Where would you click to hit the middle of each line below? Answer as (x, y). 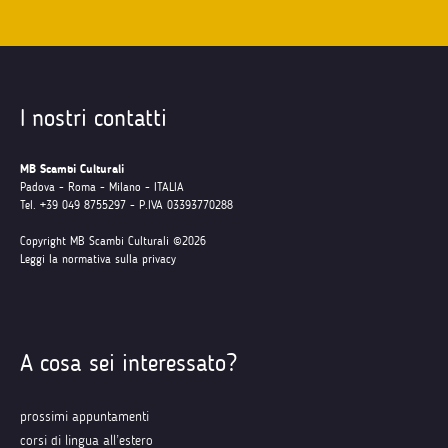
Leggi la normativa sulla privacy (98, 259)
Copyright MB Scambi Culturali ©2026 (113, 241)
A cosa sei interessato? (128, 362)
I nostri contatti (93, 117)
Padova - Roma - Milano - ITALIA (102, 187)
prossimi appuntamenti (84, 416)
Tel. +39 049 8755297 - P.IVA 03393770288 (126, 205)
